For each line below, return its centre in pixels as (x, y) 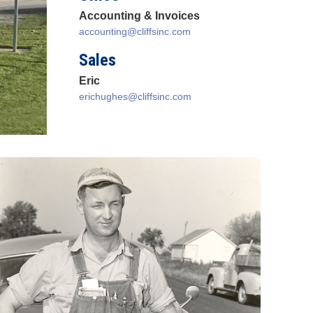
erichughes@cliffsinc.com (135, 96)
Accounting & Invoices (139, 16)
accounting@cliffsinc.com (135, 31)
